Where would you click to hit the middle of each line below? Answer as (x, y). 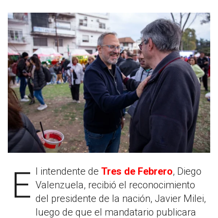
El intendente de (68, 171)
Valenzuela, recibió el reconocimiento (115, 185)
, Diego (187, 171)
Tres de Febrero (137, 171)
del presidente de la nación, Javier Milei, (121, 198)
